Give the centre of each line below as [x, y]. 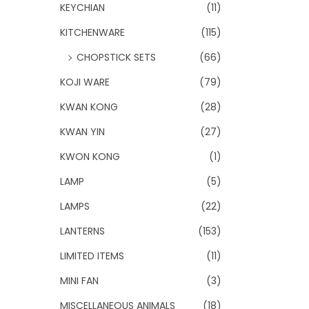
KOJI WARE [85, 82]
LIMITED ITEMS [92, 256]
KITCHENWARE [92, 32]
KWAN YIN [82, 132]
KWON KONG [90, 157]
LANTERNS [82, 231]
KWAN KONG [89, 107]
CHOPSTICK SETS [116, 57]
